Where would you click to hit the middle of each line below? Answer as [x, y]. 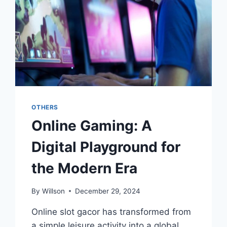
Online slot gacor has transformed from [111, 212]
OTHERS [45, 107]
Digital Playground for [106, 147]
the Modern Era [85, 168]
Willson [53, 191]
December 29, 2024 [107, 191]
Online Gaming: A [92, 126]
